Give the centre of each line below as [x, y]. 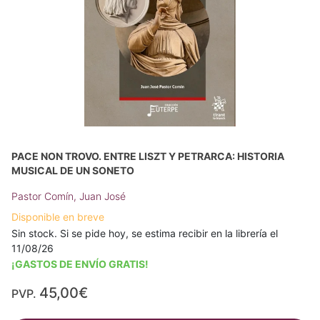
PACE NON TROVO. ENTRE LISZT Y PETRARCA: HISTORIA [148, 156]
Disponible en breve [58, 216]
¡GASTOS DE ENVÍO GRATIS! [80, 264]
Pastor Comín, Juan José [69, 196]
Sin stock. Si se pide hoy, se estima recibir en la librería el [145, 233]
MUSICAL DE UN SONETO [73, 170]
